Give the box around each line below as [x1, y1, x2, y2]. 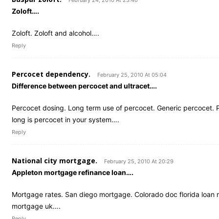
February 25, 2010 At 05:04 [97, 71, 167, 78]
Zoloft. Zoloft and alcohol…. [12, 29, 99, 37]
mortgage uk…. [12, 202, 61, 210]
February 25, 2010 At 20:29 [104, 158, 174, 165]
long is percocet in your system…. [12, 115, 119, 124]
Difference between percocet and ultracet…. [12, 82, 157, 90]
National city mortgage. [12, 156, 97, 165]
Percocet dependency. [12, 69, 90, 79]
